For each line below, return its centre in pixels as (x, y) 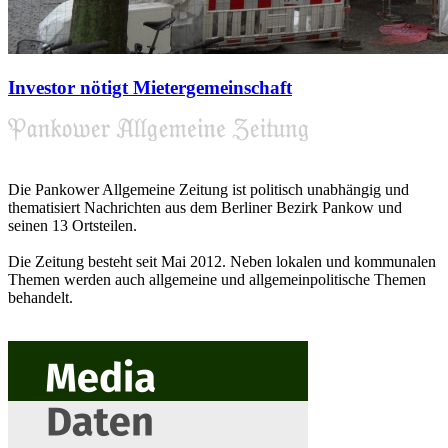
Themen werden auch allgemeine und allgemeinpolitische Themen (217, 279)
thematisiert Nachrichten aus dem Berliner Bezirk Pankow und (205, 207)
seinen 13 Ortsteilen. (72, 225)
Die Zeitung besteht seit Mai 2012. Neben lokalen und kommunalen (222, 261)
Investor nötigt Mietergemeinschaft (150, 88)
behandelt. (40, 297)
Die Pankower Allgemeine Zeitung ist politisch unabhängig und (208, 189)
